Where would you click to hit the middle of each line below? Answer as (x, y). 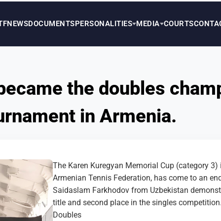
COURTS (179, 22)
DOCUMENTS (52, 22)
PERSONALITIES (103, 22)
